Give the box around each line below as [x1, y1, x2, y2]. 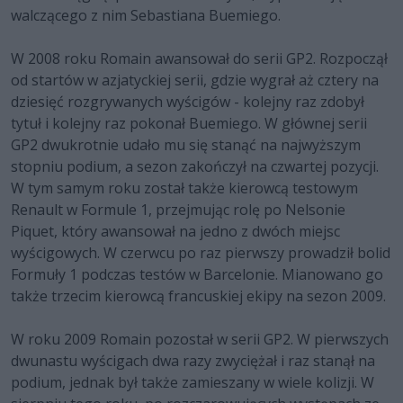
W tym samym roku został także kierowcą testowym [11, 178, 358, 199]
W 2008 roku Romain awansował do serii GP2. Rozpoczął [11, 49, 388, 69]
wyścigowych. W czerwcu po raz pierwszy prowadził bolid [11, 243, 390, 264]
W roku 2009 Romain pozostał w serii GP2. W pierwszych [11, 329, 389, 350]
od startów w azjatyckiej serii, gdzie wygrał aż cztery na [11, 70, 379, 91]
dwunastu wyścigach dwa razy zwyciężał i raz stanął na [11, 351, 375, 372]
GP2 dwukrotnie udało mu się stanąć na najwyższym [11, 135, 361, 156]
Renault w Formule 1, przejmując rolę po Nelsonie [11, 200, 345, 220]
